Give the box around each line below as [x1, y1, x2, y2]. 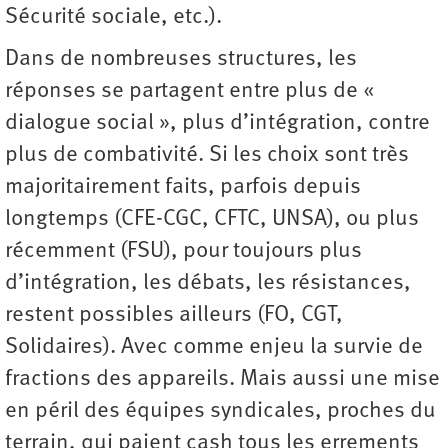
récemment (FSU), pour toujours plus [5, 239, 362, 263]
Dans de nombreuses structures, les [5, 47, 357, 71]
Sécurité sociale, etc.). [5, 5, 222, 29]
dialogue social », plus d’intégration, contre [5, 111, 430, 135]
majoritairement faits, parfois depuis [5, 175, 361, 199]
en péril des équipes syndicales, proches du [5, 399, 436, 423]
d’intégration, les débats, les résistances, [5, 271, 411, 295]
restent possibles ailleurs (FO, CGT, [5, 303, 343, 327]
